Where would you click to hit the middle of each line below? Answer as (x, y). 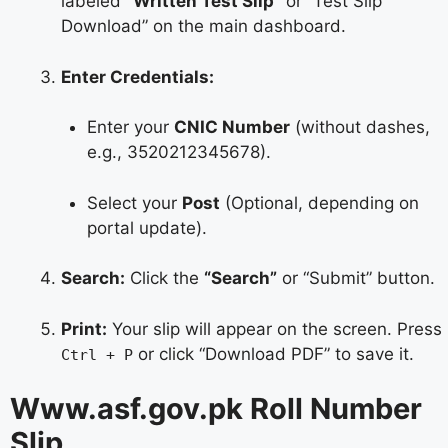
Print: (84, 328)
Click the (164, 278)
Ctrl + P (97, 354)
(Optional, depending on (319, 202)
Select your (134, 202)
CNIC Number (231, 127)
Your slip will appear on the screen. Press (274, 328)
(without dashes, (359, 127)
